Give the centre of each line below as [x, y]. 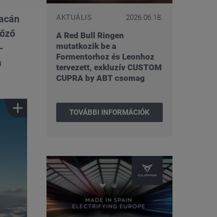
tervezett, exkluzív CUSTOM [109, 67]
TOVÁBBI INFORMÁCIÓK [109, 112]
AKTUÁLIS [74, 17]
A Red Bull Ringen [90, 35]
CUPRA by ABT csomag [101, 78]
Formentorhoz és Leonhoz [105, 56]
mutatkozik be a [86, 46]
